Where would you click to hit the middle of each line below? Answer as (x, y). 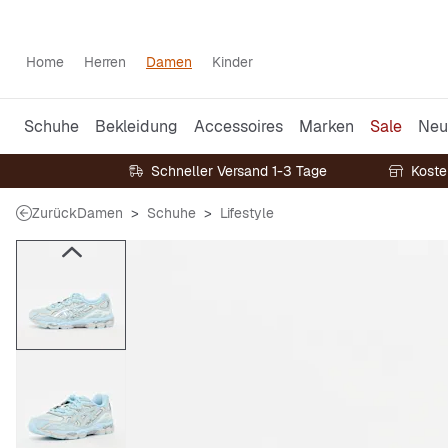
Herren (105, 62)
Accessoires (238, 126)
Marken (326, 126)
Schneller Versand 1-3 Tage (239, 171)
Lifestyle (247, 213)
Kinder (232, 62)
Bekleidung (136, 126)
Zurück (54, 213)
